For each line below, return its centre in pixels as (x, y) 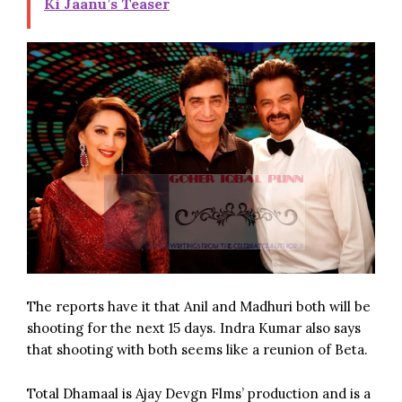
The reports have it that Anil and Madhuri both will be (199, 307)
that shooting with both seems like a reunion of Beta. (197, 350)
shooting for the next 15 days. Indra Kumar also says (194, 328)
